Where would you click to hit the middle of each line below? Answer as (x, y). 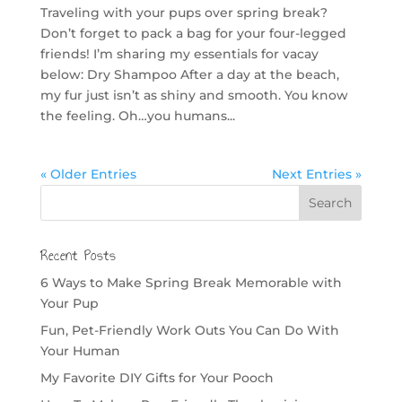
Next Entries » (317, 174)
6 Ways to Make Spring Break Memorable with (191, 282)
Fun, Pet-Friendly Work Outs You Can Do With (189, 330)
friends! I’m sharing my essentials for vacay (179, 53)
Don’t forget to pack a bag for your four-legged (193, 33)
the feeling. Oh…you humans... (137, 115)
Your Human (80, 350)
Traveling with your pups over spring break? (184, 12)
